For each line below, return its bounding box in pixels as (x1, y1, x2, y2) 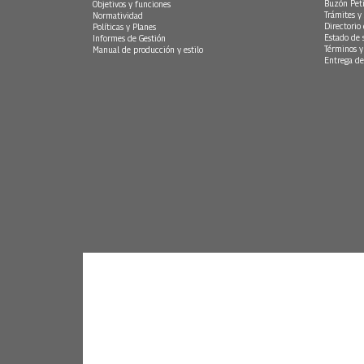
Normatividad (93, 11, 143, 21)
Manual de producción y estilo (93, 45, 203, 55)
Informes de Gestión (93, 33, 166, 44)
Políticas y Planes (93, 22, 156, 32)
